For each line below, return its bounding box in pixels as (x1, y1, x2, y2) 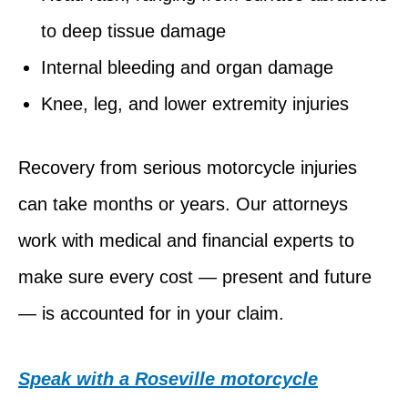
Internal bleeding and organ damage (41, 56, 333, 77)
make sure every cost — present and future (18, 266, 372, 287)
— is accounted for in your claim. (18, 302, 284, 323)
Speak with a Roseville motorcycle (18, 368, 318, 389)
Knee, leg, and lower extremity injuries (41, 93, 349, 114)
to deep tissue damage (41, 20, 226, 41)
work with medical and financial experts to (18, 229, 354, 250)
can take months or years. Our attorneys (18, 193, 348, 214)
